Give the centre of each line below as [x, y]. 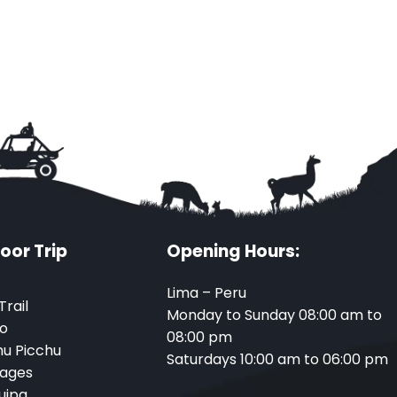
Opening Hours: [233, 252]
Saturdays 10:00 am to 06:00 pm [277, 360]
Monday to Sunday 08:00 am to [274, 315]
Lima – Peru [206, 293]
